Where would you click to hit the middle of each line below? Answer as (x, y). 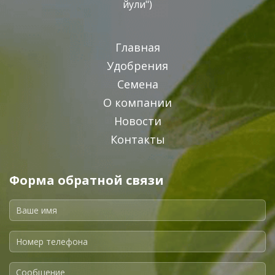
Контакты (137, 139)
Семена (137, 84)
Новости (137, 121)
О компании (137, 103)
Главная (137, 47)
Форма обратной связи (87, 180)
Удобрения (137, 66)
